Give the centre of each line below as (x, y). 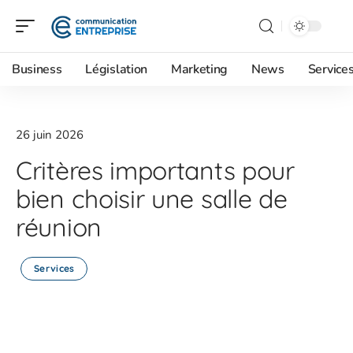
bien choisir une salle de (152, 199)
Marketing (199, 69)
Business (37, 69)
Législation (116, 69)
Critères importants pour (155, 170)
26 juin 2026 (50, 135)
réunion (59, 227)
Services (54, 268)
